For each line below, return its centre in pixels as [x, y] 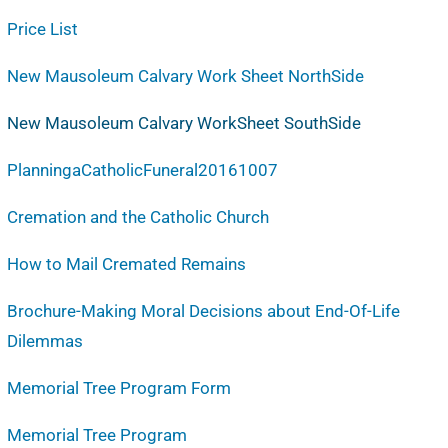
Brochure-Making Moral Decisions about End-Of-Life [203, 311]
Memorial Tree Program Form [118, 388]
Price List [42, 29]
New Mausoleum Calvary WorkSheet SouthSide [183, 123]
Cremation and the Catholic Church [137, 217]
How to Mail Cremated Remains [126, 264]
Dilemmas [44, 341]
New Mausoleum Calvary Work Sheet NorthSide [185, 76]
